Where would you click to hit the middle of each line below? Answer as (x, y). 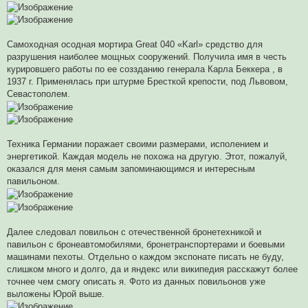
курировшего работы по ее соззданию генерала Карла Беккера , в (145, 69)
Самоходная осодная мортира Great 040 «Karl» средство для (135, 45)
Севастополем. (38, 94)
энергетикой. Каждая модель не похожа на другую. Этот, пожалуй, (147, 157)
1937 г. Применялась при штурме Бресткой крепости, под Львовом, (147, 82)
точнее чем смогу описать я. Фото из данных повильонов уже (136, 281)
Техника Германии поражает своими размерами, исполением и (137, 144)
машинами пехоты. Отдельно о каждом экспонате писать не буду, (145, 256)
